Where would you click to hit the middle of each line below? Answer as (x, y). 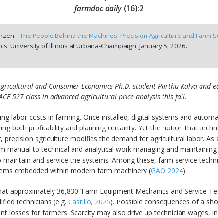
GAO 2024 (167, 171)
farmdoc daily (98, 8)
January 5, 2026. (163, 46)
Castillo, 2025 (89, 202)
